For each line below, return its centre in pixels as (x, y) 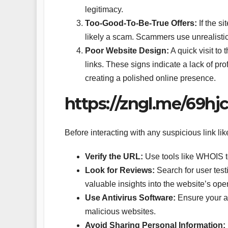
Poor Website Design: (127, 51)
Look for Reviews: (120, 170)
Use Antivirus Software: (130, 197)
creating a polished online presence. (150, 78)
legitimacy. (104, 10)
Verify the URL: (114, 156)
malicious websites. (120, 211)
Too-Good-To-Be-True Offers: (141, 23)
